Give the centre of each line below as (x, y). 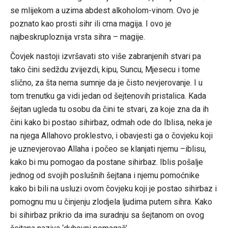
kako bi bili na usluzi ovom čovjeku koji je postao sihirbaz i (113, 188)
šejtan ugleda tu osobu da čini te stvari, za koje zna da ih (109, 109)
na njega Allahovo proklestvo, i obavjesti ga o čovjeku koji (111, 135)
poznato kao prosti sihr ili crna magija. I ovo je (91, 23)
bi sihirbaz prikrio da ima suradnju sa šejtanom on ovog (107, 215)
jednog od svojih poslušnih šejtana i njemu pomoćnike (105, 175)
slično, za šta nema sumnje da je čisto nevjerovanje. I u (106, 82)
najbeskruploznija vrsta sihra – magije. (77, 37)
